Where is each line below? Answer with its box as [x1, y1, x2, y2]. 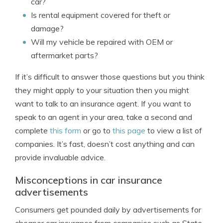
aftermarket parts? [31, 50, 98, 60]
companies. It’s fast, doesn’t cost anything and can [15, 139, 195, 149]
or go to [81, 125, 112, 135]
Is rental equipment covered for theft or [31, 10, 170, 20]
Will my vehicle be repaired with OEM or [31, 37, 173, 47]
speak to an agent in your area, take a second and [15, 112, 192, 122]
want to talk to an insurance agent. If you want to [15, 99, 191, 109]
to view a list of [145, 125, 202, 135]
